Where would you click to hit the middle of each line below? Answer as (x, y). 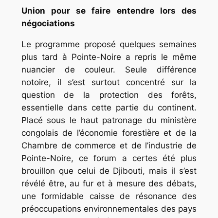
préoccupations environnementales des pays (109, 209)
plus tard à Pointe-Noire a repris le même (109, 57)
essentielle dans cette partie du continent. (109, 108)
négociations (48, 24)
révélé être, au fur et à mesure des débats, (109, 184)
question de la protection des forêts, (109, 95)
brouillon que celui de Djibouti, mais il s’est (109, 171)
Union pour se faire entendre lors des (109, 11)
